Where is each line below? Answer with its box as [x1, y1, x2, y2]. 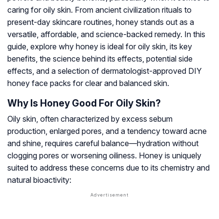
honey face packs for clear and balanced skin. [7, 78, 169, 88]
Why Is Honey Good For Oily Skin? [7, 97, 161, 109]
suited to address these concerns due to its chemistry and [7, 163, 210, 173]
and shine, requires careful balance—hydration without [7, 138, 198, 149]
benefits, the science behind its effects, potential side [7, 54, 193, 64]
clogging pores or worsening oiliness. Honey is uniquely [7, 151, 201, 161]
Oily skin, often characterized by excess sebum [7, 114, 173, 124]
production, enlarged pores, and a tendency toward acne [7, 126, 207, 136]
